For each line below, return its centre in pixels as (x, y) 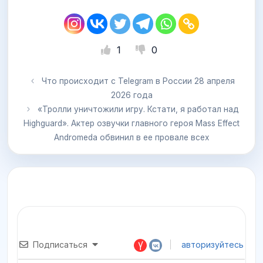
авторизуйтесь (211, 245)
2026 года (131, 95)
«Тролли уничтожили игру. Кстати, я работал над (138, 109)
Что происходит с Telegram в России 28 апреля (138, 81)
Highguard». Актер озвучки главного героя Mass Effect (131, 124)
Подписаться (60, 245)
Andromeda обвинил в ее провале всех (131, 138)
